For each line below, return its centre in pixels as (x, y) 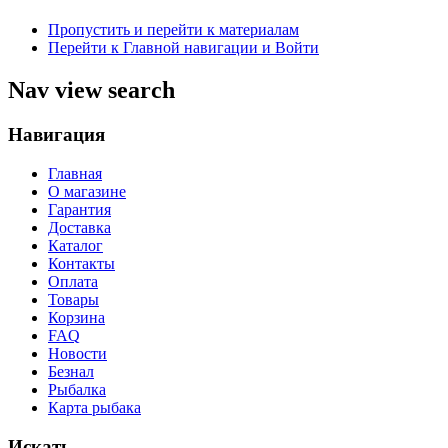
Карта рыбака (94, 407)
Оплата (73, 281)
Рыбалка (77, 389)
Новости (77, 353)
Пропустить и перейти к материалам (173, 30)
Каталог (75, 245)
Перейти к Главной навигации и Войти (183, 48)
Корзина (76, 317)
